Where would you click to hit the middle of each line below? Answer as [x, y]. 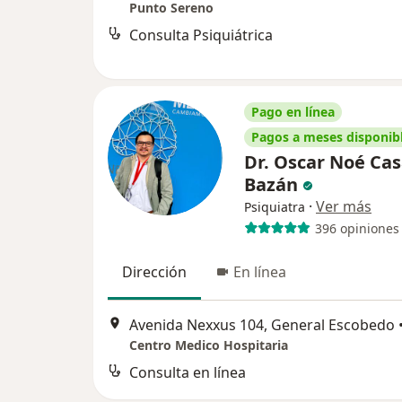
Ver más [344, 206]
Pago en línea [293, 112]
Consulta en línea [188, 373]
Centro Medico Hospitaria [209, 345]
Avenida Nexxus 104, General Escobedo [262, 325]
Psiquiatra [275, 207]
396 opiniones [357, 228]
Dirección [154, 272]
